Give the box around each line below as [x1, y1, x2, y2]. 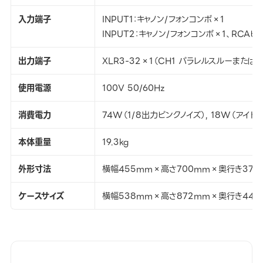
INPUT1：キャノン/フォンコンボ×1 [102, 12, 224, 26]
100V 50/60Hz [102, 80, 165, 95]
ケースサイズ [18, 188, 64, 203]
